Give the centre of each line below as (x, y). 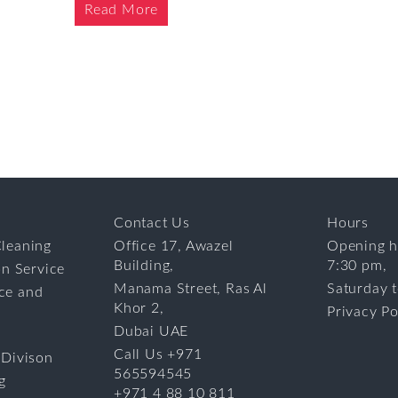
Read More (121, 10)
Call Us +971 (158, 355)
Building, (144, 266)
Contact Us (152, 223)
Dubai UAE (151, 332)
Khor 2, (139, 309)
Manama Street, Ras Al (191, 289)
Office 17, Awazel (174, 247)
